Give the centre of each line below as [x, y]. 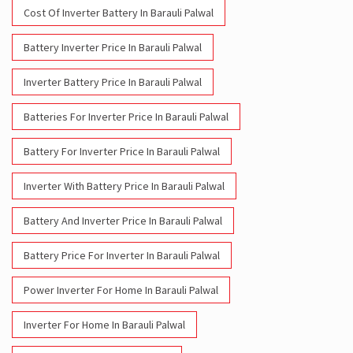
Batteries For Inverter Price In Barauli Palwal [126, 116]
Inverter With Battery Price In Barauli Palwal [124, 186]
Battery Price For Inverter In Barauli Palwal [122, 255]
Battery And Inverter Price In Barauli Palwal [123, 220]
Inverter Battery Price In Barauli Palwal [113, 82]
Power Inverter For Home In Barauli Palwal [121, 290]
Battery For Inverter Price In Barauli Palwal [122, 151]
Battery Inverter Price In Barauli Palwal [113, 47]
